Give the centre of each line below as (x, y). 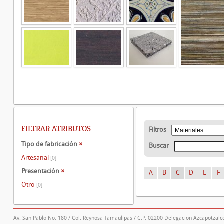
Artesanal (36, 157)
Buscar (159, 146)
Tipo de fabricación (50, 144)
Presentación (41, 171)
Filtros (158, 130)
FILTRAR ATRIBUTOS (56, 129)
